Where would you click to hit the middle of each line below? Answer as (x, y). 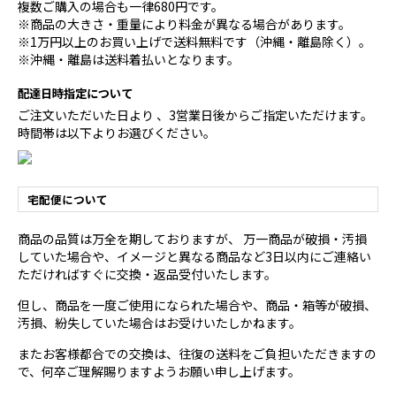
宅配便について (68, 200)
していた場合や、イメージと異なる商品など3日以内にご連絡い (194, 257)
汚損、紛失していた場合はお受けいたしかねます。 (160, 323)
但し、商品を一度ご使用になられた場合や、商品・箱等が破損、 (197, 305)
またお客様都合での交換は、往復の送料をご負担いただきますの (197, 354)
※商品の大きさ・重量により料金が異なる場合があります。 (184, 24)
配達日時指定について (75, 94)
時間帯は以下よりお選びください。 (117, 133)
